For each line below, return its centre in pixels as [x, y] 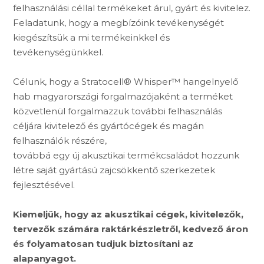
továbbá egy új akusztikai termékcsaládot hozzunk [126, 155]
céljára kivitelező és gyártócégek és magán [109, 126]
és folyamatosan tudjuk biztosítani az [103, 243]
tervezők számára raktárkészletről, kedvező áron [131, 229]
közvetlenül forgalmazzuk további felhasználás [118, 111]
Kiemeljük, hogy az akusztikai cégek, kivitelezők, [128, 214]
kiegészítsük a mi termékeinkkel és [92, 37]
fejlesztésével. [44, 184]
